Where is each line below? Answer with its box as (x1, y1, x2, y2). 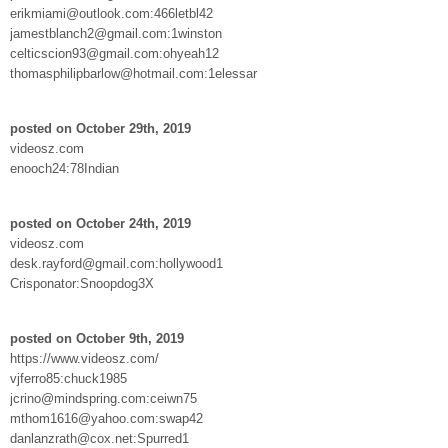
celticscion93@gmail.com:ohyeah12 (10, 45, 219, 61)
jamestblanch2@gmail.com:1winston (10, 25, 222, 41)
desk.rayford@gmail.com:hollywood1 (10, 255, 223, 271)
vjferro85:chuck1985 (10, 370, 127, 386)
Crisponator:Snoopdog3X (10, 275, 154, 291)
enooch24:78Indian (10, 160, 119, 176)
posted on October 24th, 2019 (10, 215, 191, 231)
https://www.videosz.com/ (10, 350, 159, 366)
